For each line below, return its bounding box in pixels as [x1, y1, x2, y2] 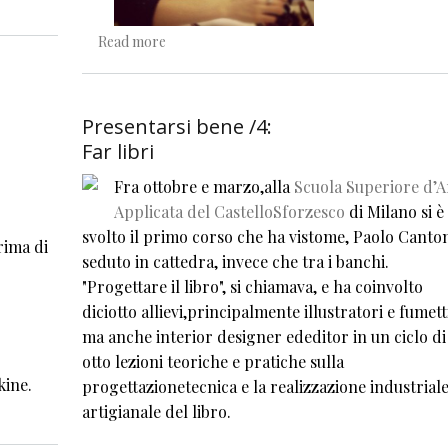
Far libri [81, 137, 154, 165]
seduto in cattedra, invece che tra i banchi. [81, 250, 389, 272]
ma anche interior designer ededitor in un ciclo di [81, 325, 446, 347]
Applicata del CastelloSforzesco [113, 200, 345, 222]
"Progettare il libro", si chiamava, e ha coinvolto [81, 275, 423, 297]
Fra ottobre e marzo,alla [113, 175, 294, 197]
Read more [97, 31, 166, 51]
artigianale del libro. [81, 400, 231, 422]
